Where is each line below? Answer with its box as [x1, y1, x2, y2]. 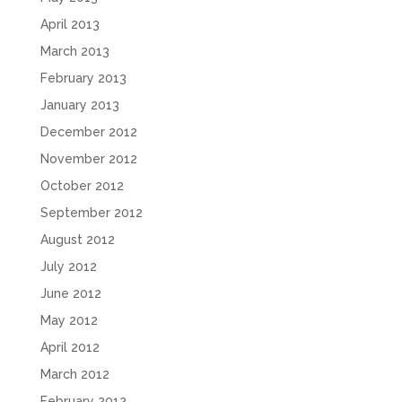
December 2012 [39, 124, 137, 139]
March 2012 [39, 366, 109, 381]
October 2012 [39, 178, 124, 193]
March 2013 [39, 43, 109, 58]
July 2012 [39, 258, 97, 274]
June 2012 [39, 285, 101, 301]
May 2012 [39, 312, 98, 328]
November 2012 [39, 151, 137, 166]
